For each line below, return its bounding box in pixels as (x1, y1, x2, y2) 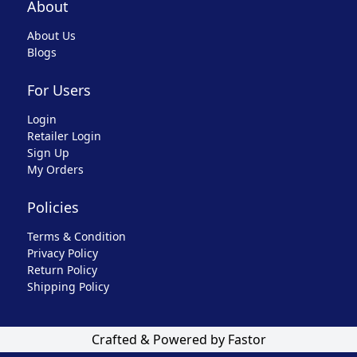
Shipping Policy (26, 278, 109, 294)
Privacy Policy (26, 245, 98, 261)
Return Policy (26, 261, 97, 277)
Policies (26, 197, 79, 217)
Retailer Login (26, 127, 101, 143)
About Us (26, 27, 76, 43)
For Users (26, 80, 91, 100)
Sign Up (26, 144, 69, 160)
